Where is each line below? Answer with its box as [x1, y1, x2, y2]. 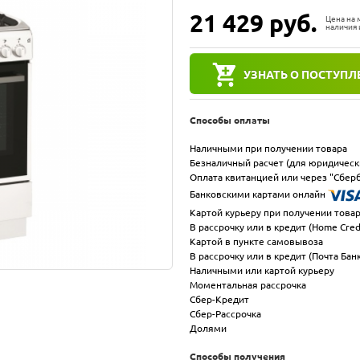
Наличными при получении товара [190, 142, 347, 153]
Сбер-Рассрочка [190, 308, 261, 319]
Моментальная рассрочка [190, 279, 306, 290]
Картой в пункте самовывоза [190, 235, 323, 247]
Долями [190, 322, 227, 333]
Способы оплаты [190, 114, 270, 125]
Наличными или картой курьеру [190, 264, 334, 276]
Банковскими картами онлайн [190, 188, 328, 199]
